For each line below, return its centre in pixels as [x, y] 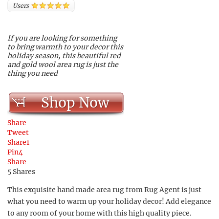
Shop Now [75, 103]
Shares [24, 172]
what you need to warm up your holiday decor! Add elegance [109, 201]
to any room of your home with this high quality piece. [99, 213]
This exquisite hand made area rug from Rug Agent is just [104, 190]
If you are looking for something [62, 38]
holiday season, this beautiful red [64, 56]
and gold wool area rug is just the [63, 65]
